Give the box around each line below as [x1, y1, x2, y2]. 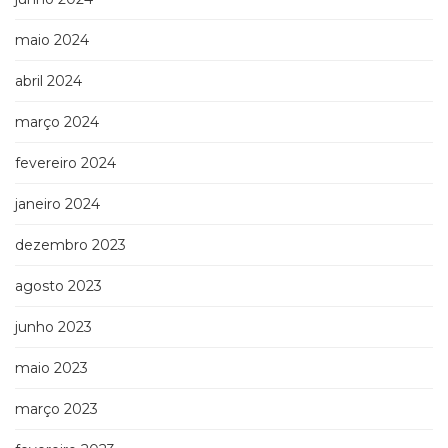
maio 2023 [15, 359, 88, 378]
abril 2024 [15, 72, 82, 91]
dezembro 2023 [15, 236, 126, 255]
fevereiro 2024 [15, 154, 116, 173]
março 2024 [15, 113, 99, 132]
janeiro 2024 [15, 195, 100, 214]
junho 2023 [15, 318, 92, 337]
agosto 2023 [15, 277, 102, 296]
